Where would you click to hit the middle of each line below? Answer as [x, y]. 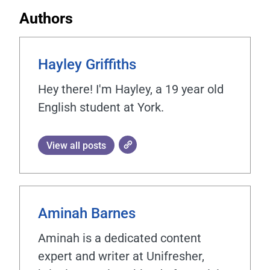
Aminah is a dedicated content [120, 238]
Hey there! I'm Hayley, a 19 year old [131, 89]
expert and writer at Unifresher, [121, 256]
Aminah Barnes [87, 213]
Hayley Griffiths [87, 64]
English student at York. [101, 107]
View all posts [76, 145]
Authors [46, 18]
